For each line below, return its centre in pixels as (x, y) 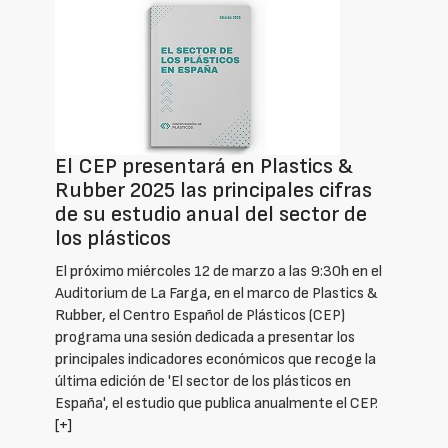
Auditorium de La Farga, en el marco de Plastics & (216, 293)
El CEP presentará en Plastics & (204, 166)
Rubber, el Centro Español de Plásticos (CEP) (200, 315)
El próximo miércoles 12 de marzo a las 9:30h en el (218, 271)
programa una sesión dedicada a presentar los (205, 337)
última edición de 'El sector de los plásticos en (203, 381)
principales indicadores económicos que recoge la (215, 359)
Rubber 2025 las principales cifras (213, 190)
